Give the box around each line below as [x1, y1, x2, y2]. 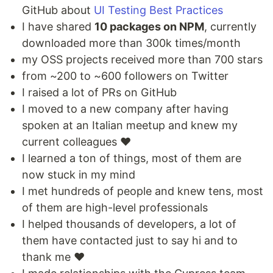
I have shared [22, 20, 94, 34]
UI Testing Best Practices [94, 4, 223, 17]
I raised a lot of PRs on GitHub [22, 86, 177, 99]
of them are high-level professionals [22, 201, 208, 214]
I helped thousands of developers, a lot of [22, 218, 236, 231]
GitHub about [22, 4, 94, 17]
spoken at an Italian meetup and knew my [22, 119, 238, 132]
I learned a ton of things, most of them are [22, 152, 241, 165]
